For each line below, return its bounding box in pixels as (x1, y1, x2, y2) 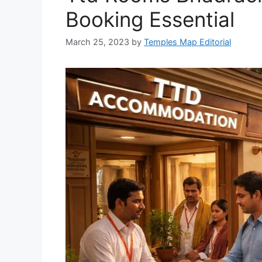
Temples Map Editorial (144, 37, 231, 47)
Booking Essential (65, 7, 235, 32)
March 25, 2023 (65, 37, 129, 47)
